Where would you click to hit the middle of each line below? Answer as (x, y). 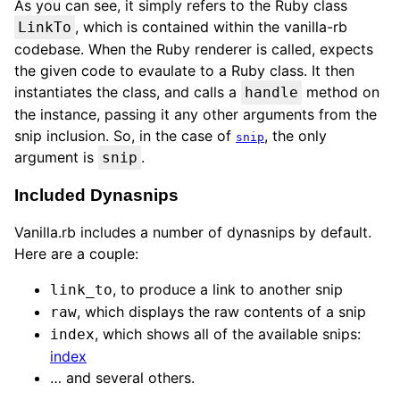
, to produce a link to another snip (228, 289)
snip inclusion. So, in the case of (125, 136)
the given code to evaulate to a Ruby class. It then (184, 71)
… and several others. (122, 377)
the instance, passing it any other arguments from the (196, 115)
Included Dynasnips (96, 196)
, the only (296, 136)
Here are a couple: (76, 253)
